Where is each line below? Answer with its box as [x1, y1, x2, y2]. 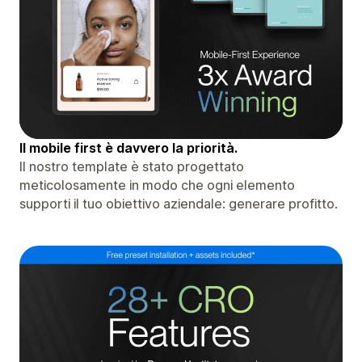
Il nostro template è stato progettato [19, 158, 244, 175]
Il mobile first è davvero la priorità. [19, 139, 238, 156]
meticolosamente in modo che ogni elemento [19, 176, 295, 193]
